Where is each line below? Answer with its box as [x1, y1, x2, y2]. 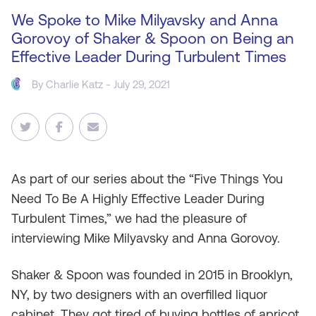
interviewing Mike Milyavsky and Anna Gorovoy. [11, 231, 280, 245]
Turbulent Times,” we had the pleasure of [11, 211, 247, 226]
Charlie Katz [46, 78, 104, 90]
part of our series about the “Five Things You [30, 171, 283, 186]
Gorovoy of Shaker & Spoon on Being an [11, 30, 294, 47]
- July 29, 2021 [103, 78, 171, 90]
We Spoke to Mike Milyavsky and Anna [11, 11, 278, 29]
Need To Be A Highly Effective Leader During [11, 191, 265, 206]
